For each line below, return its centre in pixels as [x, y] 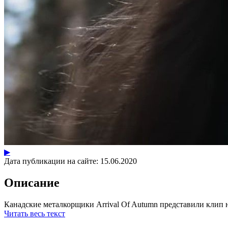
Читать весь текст [35, 213]
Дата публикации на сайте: [51, 161]
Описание [32, 182]
